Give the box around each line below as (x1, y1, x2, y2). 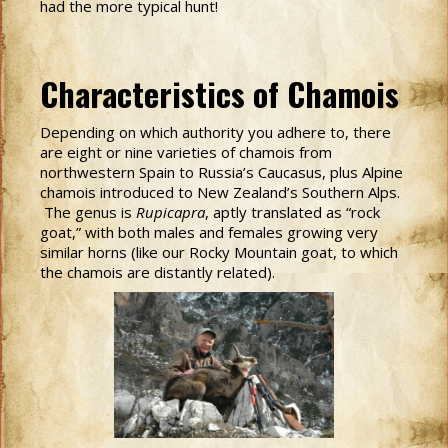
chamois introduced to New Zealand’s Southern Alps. (40, 182, 400, 202)
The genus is (40, 202, 136, 222)
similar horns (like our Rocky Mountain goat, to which (40, 242, 398, 262)
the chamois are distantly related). (40, 262, 275, 282)
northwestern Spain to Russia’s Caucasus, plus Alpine (40, 162, 403, 182)
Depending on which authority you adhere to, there (40, 122, 391, 142)
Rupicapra (136, 202, 205, 222)
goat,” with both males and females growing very (40, 222, 378, 242)
